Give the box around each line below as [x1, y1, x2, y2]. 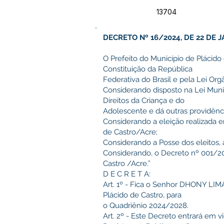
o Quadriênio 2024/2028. [103, 201, 188, 210]
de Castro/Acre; [103, 127, 157, 136]
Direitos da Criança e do [103, 96, 186, 105]
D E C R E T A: [103, 169, 150, 178]
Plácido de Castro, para [103, 190, 183, 199]
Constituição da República [103, 64, 194, 73]
